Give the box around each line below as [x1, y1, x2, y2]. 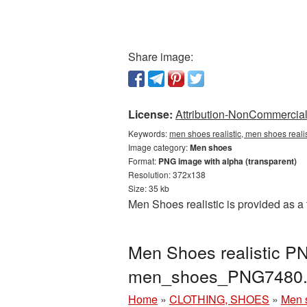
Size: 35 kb [128, 182, 169, 194]
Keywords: [128, 127, 169, 139]
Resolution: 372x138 [128, 169, 206, 180]
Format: [128, 155, 158, 167]
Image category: [128, 141, 190, 153]
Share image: [128, 49, 193, 64]
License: [128, 106, 173, 122]
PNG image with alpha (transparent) [158, 155, 297, 167]
